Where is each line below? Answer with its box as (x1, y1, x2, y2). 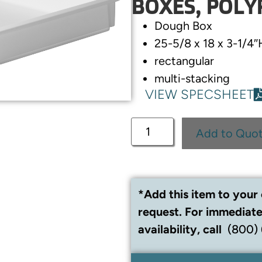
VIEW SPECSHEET (145, 87, 254, 103)
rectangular (154, 54, 214, 68)
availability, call (138, 222, 225, 237)
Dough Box (154, 19, 212, 33)
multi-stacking (154, 71, 230, 86)
